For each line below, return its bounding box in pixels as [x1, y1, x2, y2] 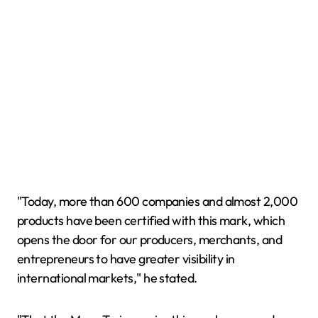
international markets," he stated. [17, 270, 197, 286]
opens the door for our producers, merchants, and [17, 231, 283, 248]
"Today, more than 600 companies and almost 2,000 [17, 193, 298, 209]
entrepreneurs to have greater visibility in [17, 251, 235, 267]
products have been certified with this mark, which [17, 212, 285, 229]
